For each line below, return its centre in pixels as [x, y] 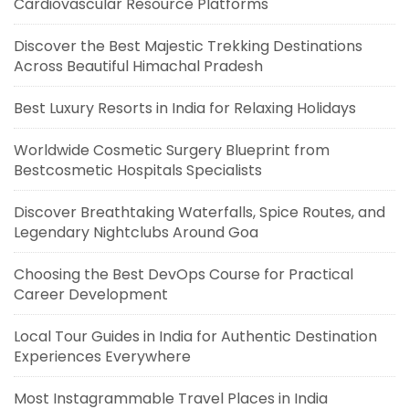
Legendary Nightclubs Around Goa [136, 232]
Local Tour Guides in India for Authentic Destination [195, 336]
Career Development [91, 294]
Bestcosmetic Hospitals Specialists [138, 170]
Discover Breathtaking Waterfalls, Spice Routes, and [199, 212]
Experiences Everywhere [102, 357]
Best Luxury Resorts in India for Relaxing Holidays [185, 108]
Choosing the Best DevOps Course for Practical [184, 274]
